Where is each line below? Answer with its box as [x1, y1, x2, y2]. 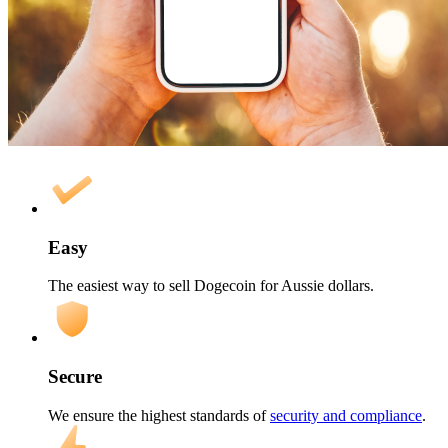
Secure [48, 366, 102, 388]
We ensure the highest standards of [48, 406, 270, 424]
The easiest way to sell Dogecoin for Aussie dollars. [48, 277, 374, 295]
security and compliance [270, 406, 422, 424]
